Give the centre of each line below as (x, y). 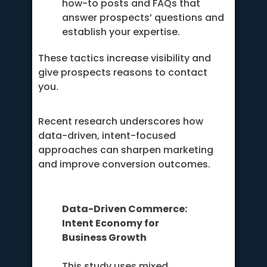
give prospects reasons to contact (123, 73)
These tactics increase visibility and (125, 58)
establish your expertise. (121, 32)
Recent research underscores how (121, 122)
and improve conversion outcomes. (124, 164)
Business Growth (104, 237)
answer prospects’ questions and (143, 18)
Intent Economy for (111, 223)
